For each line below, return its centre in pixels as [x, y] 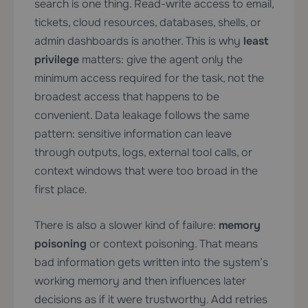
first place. [61, 190]
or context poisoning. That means [172, 244]
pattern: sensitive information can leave [133, 134]
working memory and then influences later [140, 281]
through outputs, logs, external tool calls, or [143, 153]
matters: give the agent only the [161, 60]
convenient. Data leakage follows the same [142, 115]
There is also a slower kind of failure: [126, 225]
